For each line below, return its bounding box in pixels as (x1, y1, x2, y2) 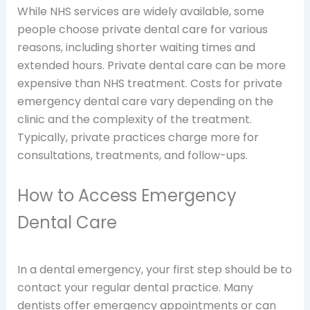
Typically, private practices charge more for (17, 129, 259, 145)
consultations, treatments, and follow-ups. (17, 147, 248, 163)
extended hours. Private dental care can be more (17, 57, 286, 73)
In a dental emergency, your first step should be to (17, 262, 292, 278)
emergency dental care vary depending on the (17, 93, 273, 109)
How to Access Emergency (17, 184, 237, 208)
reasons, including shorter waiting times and (17, 39, 255, 55)
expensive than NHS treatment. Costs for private (17, 75, 282, 91)
